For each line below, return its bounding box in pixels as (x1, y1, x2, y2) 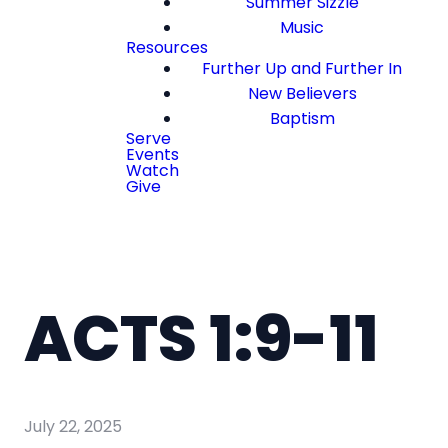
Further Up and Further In (202, 57, 402, 80)
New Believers (247, 82, 357, 105)
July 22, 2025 (24, 414, 122, 438)
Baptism (269, 107, 335, 130)
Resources (126, 36, 208, 59)
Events (126, 143, 179, 166)
